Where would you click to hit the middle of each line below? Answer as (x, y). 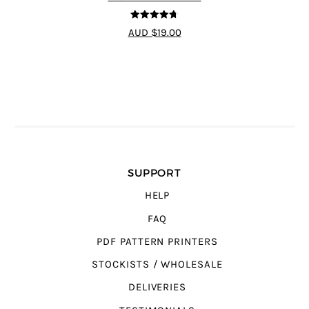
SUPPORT (154, 173)
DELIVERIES (157, 288)
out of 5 (159, 28)
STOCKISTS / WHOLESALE (157, 265)
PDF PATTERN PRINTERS (157, 241)
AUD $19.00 (154, 33)
